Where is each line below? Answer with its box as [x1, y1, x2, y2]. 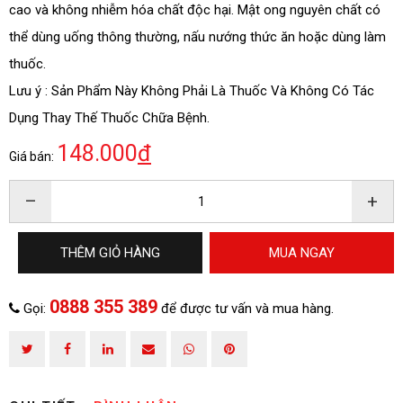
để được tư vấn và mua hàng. [161, 300, 334, 318]
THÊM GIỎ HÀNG [60, 245, 160, 262]
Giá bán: [9, 149, 57, 165]
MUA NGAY [269, 245, 335, 262]
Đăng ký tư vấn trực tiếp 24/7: [98, 166, 245, 180]
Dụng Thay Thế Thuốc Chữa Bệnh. [9, 110, 210, 127]
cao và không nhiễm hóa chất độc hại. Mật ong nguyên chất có [9, 2, 381, 19]
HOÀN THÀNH [142, 129, 261, 151]
